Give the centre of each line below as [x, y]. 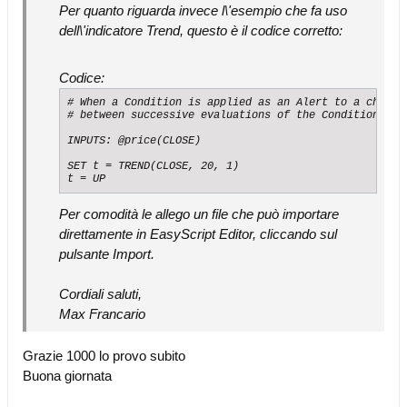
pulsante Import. [107, 254]
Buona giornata [67, 376]
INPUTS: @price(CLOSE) [134, 141]
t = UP [86, 179]
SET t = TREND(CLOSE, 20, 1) [153, 166]
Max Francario [102, 314]
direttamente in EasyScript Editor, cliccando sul [198, 234]
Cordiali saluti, [100, 294]
